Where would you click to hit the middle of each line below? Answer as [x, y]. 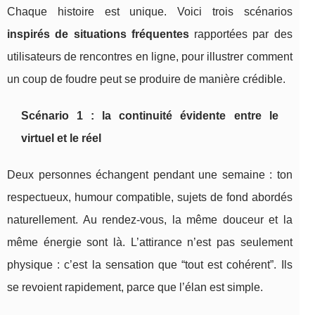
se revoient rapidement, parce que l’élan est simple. [135, 287]
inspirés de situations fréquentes [98, 34]
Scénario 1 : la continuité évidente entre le [150, 115]
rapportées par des [240, 34]
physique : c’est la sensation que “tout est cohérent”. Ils [150, 264]
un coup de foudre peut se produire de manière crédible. [146, 79]
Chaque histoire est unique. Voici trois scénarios [150, 11]
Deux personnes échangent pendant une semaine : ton [150, 174]
